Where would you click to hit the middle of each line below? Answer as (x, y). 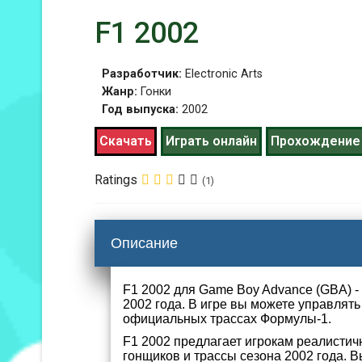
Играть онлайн (211, 141)
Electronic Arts (223, 74)
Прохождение (315, 141)
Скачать (126, 141)
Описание (144, 243)
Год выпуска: (141, 109)
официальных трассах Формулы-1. (227, 319)
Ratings (116, 180)
